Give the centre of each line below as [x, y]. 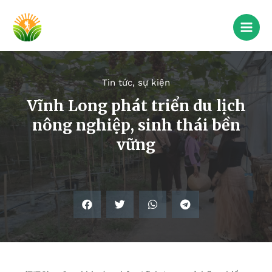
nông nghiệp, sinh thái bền [136, 125]
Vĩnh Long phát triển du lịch [136, 106]
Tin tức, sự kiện [136, 83]
